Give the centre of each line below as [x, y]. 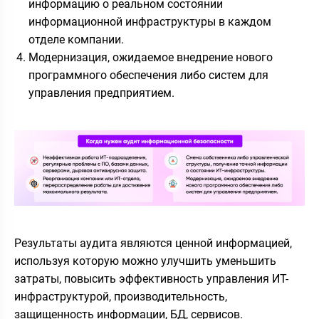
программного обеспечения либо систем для [148, 75]
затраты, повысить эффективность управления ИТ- [151, 278]
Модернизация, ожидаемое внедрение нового [151, 57]
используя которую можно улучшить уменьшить [145, 261]
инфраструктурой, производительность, [121, 296]
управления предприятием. [101, 93]
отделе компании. [76, 40]
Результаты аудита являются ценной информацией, [153, 243]
